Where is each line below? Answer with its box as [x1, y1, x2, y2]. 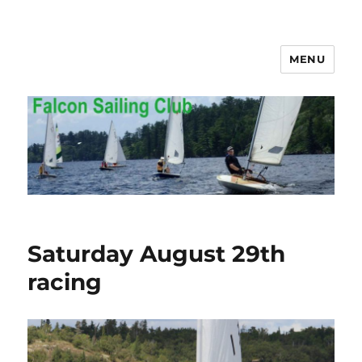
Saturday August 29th [27, 239, 286, 267]
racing [27, 267, 103, 296]
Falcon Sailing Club [27, 59, 217, 82]
